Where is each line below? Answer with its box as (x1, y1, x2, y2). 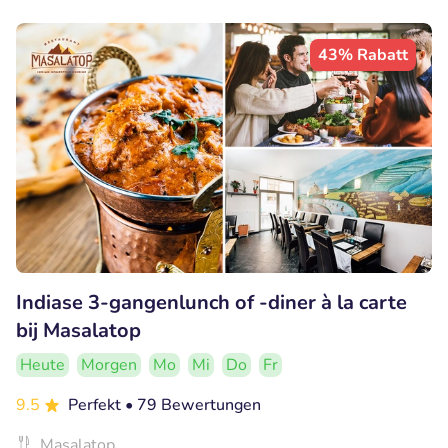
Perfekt (68, 393, 125, 416)
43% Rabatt (318, 44, 408, 67)
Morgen (81, 353, 137, 376)
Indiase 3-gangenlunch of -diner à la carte (16, 288, 407, 316)
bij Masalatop (16, 316, 141, 344)
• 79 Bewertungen (125, 393, 261, 416)
